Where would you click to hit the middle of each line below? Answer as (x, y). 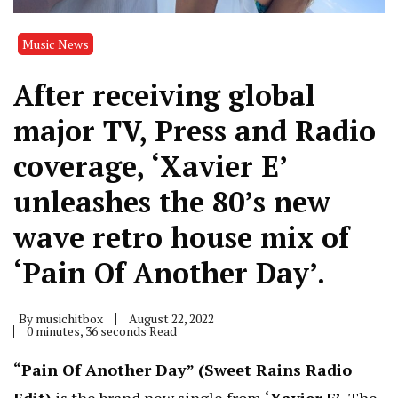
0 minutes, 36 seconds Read (102, 331)
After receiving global (164, 96)
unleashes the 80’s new (172, 202)
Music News (56, 44)
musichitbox (69, 319)
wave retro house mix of (181, 238)
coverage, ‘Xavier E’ (150, 167)
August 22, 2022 (171, 319)
